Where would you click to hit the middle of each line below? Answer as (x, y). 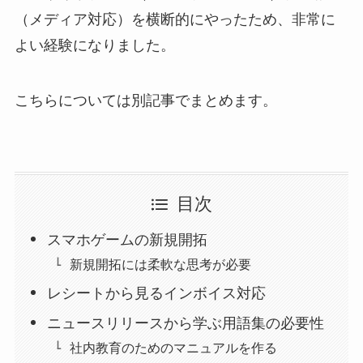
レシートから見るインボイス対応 (157, 293)
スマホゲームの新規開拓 (128, 239)
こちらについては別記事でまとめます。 (145, 100)
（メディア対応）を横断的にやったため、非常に (175, 20)
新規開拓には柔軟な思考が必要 (161, 264)
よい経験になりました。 (94, 46)
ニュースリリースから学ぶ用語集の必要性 (186, 323)
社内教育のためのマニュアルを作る (174, 347)
